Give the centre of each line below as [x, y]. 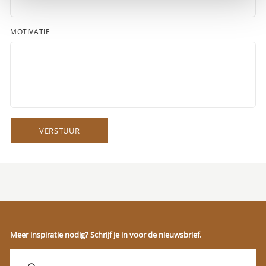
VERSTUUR [60, 131]
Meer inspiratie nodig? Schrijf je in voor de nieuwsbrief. [106, 235]
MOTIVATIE [30, 32]
